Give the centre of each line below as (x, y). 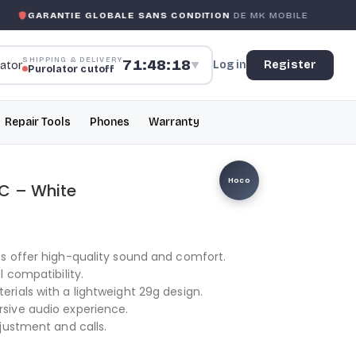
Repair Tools (38, 122)
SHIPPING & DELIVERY (73, 60)
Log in (230, 65)
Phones (110, 122)
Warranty (174, 122)
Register (290, 65)
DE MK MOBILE (254, 15)
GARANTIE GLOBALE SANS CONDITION (113, 15)
